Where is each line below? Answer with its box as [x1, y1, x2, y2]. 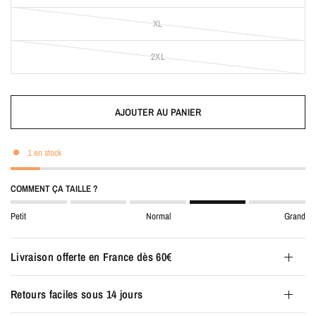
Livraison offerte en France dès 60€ [11, 249, 172, 265]
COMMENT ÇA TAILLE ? [11, 183, 97, 195]
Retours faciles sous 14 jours [11, 286, 143, 302]
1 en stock [28, 146, 61, 159]
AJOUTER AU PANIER [114, 106, 202, 119]
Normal [145, 210, 171, 222]
